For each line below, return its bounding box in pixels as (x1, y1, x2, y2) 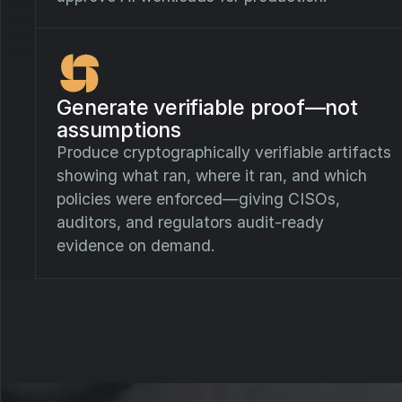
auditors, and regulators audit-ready (57, 212, 325, 232)
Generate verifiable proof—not (57, 93, 358, 120)
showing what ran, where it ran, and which (57, 165, 368, 185)
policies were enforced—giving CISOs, (57, 188, 341, 208)
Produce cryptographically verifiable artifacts (57, 142, 392, 162)
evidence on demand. (57, 235, 216, 255)
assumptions (57, 116, 181, 143)
